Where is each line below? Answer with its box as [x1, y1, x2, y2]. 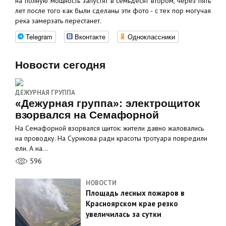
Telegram [26, 32, 52, 41]
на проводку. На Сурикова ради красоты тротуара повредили [15, 134, 207, 143]
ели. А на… [15, 144, 48, 153]
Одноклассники [128, 32, 175, 41]
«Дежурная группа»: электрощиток [15, 97, 200, 109]
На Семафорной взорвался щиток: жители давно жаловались [15, 124, 204, 133]
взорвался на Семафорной [15, 109, 159, 121]
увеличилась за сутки [86, 209, 161, 219]
